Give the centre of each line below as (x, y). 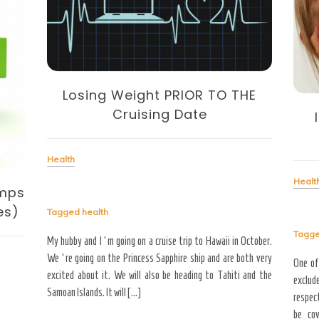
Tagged (64, 212)
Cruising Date (159, 115)
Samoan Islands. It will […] (94, 293)
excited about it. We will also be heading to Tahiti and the (159, 276)
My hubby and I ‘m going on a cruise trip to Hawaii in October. (159, 241)
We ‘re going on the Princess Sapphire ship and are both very (159, 258)
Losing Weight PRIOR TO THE (159, 95)
